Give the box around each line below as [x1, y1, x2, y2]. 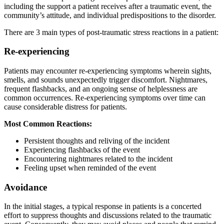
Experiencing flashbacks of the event [24, 145, 140, 154]
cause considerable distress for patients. [4, 102, 127, 111]
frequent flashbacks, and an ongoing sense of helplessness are [4, 84, 197, 93]
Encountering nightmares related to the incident [24, 154, 172, 163]
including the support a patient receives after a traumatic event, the [4, 1, 211, 10]
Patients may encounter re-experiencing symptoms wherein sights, [4, 66, 211, 75]
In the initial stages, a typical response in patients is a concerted [4, 202, 201, 211]
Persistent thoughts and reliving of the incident [24, 136, 169, 145]
